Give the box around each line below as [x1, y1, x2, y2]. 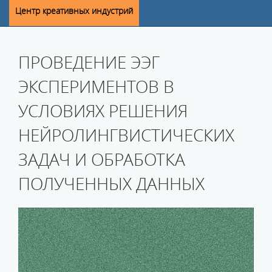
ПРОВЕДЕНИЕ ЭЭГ [18, 51, 160, 74]
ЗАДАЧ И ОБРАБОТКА [18, 148, 185, 171]
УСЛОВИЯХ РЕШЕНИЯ [18, 100, 188, 123]
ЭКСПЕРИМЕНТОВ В [18, 75, 174, 98]
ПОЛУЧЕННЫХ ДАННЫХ [18, 172, 205, 195]
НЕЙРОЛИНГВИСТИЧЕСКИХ [18, 124, 234, 147]
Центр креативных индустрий [15, 5, 133, 17]
